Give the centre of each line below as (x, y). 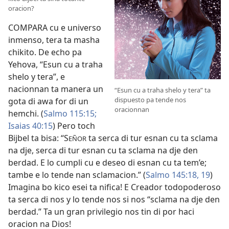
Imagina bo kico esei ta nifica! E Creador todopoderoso (114, 187)
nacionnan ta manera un (56, 89)
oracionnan (132, 110)
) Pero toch (74, 126)
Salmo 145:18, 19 (178, 175)
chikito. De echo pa (45, 52)
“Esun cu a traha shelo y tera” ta (163, 90)
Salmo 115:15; (70, 114)
